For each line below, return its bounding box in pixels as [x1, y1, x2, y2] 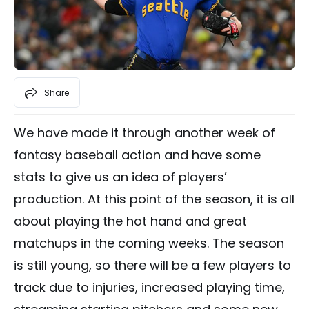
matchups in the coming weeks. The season [14, 235, 284, 252]
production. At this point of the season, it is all [14, 190, 295, 208]
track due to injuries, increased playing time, [14, 279, 285, 297]
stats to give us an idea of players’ [14, 168, 227, 186]
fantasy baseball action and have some [14, 146, 261, 164]
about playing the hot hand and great [14, 212, 247, 230]
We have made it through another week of [14, 124, 275, 142]
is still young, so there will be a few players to [14, 257, 291, 275]
